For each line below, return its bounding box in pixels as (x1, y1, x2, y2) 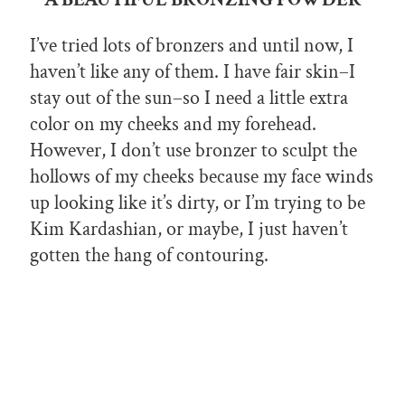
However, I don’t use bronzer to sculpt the (30, 137, 357, 165)
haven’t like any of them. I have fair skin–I (30, 59, 355, 86)
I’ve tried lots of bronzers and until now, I (30, 33, 353, 60)
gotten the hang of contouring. (30, 242, 273, 269)
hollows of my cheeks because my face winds (30, 164, 373, 191)
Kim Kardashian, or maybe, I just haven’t (30, 216, 348, 243)
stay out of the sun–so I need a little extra (30, 85, 348, 112)
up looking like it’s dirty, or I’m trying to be (30, 190, 365, 217)
